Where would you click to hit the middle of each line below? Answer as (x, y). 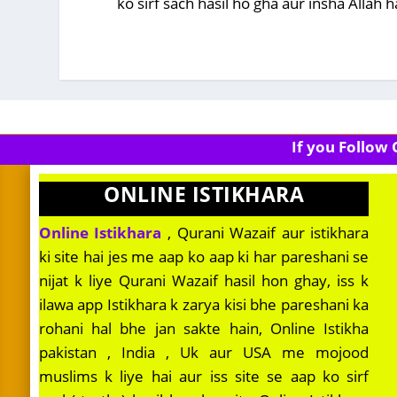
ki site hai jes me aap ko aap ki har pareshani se (204, 257)
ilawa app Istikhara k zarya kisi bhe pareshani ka (204, 305)
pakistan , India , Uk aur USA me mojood (204, 353)
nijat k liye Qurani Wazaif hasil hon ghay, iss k (204, 281)
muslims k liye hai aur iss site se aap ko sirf (204, 377)
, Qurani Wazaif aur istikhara (265, 233)
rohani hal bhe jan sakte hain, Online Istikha (204, 329)
